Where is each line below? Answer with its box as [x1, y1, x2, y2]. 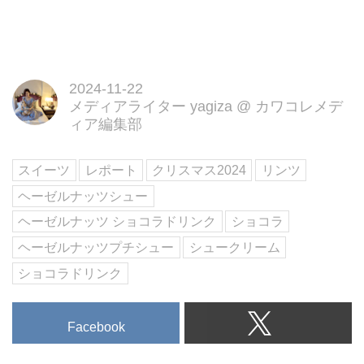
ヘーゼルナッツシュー [18, 188, 149, 203]
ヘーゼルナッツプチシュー [18, 240, 175, 254]
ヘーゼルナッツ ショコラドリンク [18, 214, 217, 229]
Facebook [67, 319, 125, 334]
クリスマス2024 [152, 162, 247, 177]
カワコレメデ [254, 97, 343, 115]
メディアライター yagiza [68, 97, 232, 115]
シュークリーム [188, 240, 280, 254]
